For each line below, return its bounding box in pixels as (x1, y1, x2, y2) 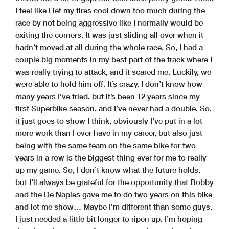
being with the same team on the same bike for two (15, 140, 196, 150)
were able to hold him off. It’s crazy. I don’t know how (15, 79, 202, 88)
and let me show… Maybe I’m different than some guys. (15, 201, 212, 211)
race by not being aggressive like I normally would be (15, 17, 203, 27)
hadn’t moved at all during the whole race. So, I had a (15, 42, 203, 52)
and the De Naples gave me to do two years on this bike (15, 189, 212, 199)
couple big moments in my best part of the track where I (15, 54, 212, 64)
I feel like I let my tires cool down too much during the (15, 5, 205, 15)
